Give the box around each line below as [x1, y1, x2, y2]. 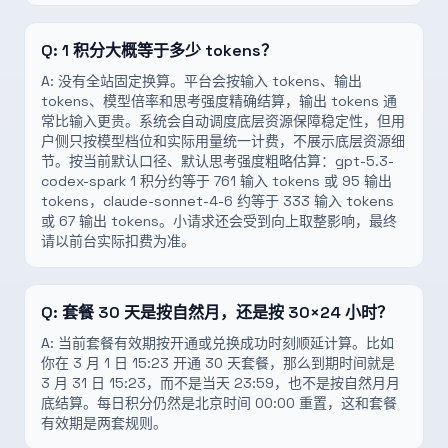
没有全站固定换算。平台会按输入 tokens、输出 [58, 72, 362, 90]
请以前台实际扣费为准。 [41, 232, 195, 250]
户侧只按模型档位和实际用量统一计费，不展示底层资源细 [41, 132, 405, 150]
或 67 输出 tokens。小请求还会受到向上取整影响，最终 [41, 212, 397, 230]
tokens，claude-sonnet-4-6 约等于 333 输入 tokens [41, 192, 394, 210]
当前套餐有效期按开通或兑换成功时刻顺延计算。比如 [58, 334, 394, 352]
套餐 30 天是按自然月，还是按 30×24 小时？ [62, 302, 393, 323]
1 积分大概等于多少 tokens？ [62, 40, 277, 61]
